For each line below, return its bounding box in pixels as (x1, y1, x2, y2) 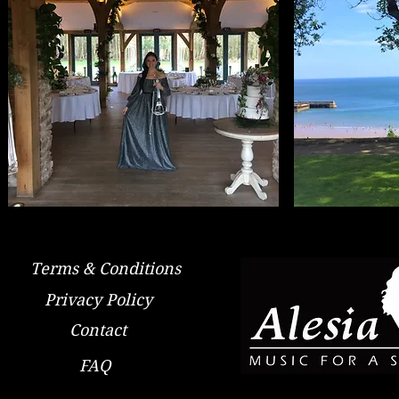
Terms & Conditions (29, 259, 181, 278)
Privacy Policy (44, 290, 152, 309)
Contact (69, 321, 126, 339)
